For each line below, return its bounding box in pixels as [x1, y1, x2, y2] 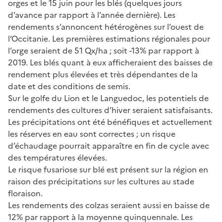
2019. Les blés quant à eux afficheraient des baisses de [8, 56, 213, 68]
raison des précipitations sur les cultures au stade [8, 175, 194, 187]
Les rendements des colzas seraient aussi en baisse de [8, 199, 210, 211]
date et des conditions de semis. [8, 80, 130, 92]
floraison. [8, 187, 43, 199]
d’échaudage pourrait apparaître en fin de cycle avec [8, 139, 209, 152]
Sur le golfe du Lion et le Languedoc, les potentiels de [8, 92, 209, 104]
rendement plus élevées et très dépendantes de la [8, 68, 198, 80]
